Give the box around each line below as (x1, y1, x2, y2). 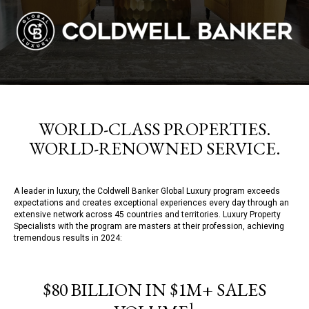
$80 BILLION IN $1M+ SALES (43, 277, 266, 301)
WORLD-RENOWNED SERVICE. (29, 136, 280, 160)
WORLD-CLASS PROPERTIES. (39, 117, 270, 141)
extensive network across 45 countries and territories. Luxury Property (14, 209, 281, 219)
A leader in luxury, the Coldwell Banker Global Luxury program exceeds (14, 186, 280, 196)
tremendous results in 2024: (14, 232, 122, 243)
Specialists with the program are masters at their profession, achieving (14, 221, 284, 231)
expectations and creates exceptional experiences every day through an (14, 197, 289, 208)
